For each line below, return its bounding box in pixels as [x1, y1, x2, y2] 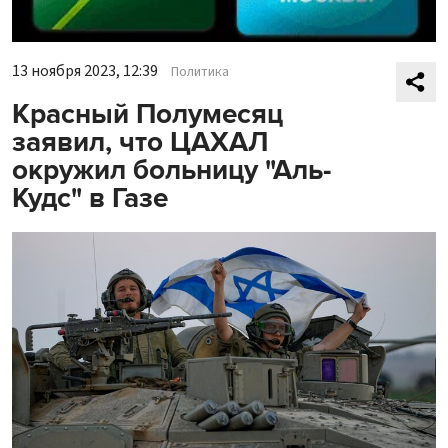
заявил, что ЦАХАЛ [12, 125, 268, 160]
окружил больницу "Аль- [12, 153, 331, 188]
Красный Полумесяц [12, 97, 283, 132]
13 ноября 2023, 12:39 [12, 60, 158, 83]
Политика [171, 62, 229, 83]
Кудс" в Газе [12, 181, 168, 216]
